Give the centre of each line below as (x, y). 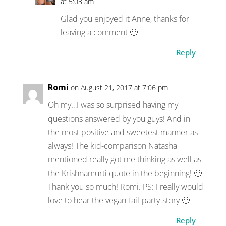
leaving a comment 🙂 (99, 32)
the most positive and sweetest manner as (123, 132)
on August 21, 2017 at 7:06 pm (119, 87)
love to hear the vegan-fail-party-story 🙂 (119, 200)
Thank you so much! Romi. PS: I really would (125, 186)
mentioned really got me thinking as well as (124, 159)
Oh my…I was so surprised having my (113, 105)
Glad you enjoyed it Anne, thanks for (125, 18)
